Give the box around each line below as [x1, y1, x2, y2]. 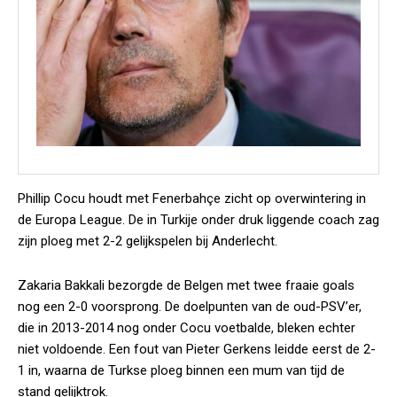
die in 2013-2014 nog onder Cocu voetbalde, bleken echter [18, 320, 355, 336]
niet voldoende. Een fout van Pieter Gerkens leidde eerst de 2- [18, 341, 376, 357]
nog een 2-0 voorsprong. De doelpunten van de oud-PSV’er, [18, 299, 362, 315]
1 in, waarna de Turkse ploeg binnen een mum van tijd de [18, 362, 345, 378]
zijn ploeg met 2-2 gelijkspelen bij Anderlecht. [18, 233, 277, 249]
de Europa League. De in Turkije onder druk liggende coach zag [18, 212, 379, 228]
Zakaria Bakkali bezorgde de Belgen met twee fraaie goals [18, 277, 354, 293]
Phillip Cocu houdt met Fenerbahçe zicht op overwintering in [18, 191, 366, 206]
